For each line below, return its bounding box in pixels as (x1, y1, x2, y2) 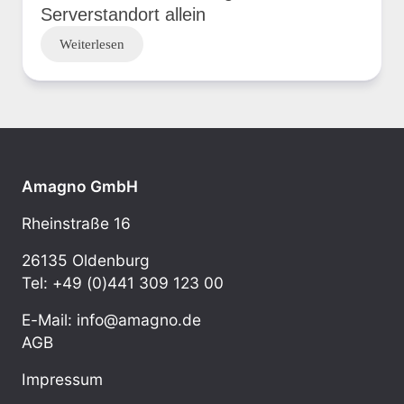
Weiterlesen (60, 35, 124, 51)
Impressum (22, 369, 103, 389)
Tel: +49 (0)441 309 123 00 (22, 272, 224, 292)
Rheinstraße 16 (22, 213, 131, 233)
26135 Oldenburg (22, 250, 150, 270)
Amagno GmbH (22, 176, 138, 196)
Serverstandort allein (41, 4, 206, 24)
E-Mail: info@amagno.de (22, 309, 201, 329)
